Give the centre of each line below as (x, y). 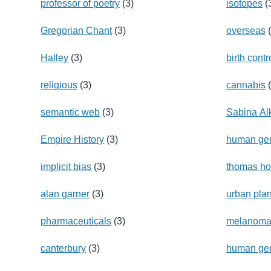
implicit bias (66, 166)
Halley (55, 57)
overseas (246, 30)
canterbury (64, 248)
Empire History (73, 139)
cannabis (246, 85)
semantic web (70, 112)
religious (59, 85)
